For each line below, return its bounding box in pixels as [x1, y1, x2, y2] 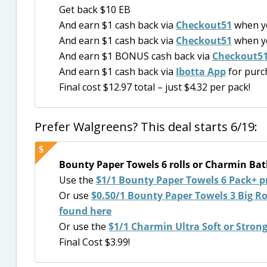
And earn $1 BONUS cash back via [59, 49, 212, 63]
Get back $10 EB [59, 2, 131, 16]
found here [59, 204, 111, 218]
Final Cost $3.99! [59, 235, 130, 249]
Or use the [59, 219, 108, 233]
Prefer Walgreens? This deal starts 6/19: [35, 118, 257, 135]
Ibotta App [176, 64, 226, 78]
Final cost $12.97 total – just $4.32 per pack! [59, 80, 250, 94]
